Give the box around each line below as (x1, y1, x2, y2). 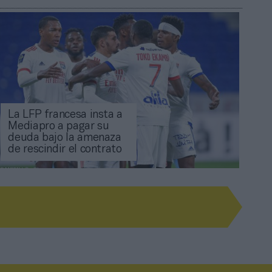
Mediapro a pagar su (8, 121, 109, 132)
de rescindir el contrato (8, 144, 122, 155)
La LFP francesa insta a (8, 110, 123, 121)
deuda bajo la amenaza (8, 133, 121, 144)
